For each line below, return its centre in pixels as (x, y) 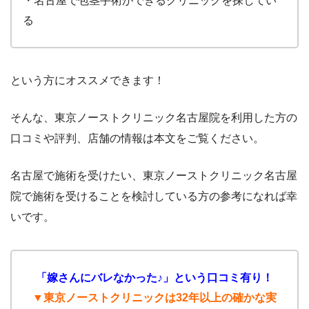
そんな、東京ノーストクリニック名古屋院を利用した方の (154, 118)
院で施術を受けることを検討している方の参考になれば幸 (154, 197)
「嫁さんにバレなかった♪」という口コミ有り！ (154, 278)
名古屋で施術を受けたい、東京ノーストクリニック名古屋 (154, 176)
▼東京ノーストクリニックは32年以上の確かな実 (154, 298)
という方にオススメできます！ (88, 81)
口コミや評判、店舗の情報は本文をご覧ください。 (137, 139)
